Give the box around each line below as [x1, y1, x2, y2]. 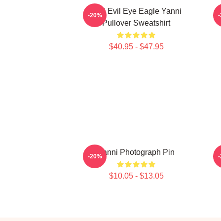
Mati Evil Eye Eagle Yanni [91, 7, 182, 15]
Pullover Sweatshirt [102, 19, 170, 27]
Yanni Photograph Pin [98, 148, 175, 156]
